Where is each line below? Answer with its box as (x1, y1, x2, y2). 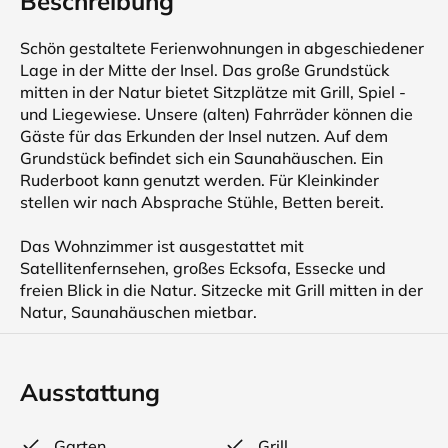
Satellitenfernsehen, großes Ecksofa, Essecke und (20, 258, 386, 278)
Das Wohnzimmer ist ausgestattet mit (20, 236, 304, 256)
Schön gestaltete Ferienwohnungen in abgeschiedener (20, 38, 424, 58)
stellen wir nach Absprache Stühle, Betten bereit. (20, 192, 384, 212)
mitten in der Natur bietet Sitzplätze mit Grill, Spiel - (20, 82, 406, 102)
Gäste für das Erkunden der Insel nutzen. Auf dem (20, 126, 388, 146)
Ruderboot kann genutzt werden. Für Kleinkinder (20, 170, 379, 190)
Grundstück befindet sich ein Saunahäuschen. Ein (20, 148, 383, 168)
